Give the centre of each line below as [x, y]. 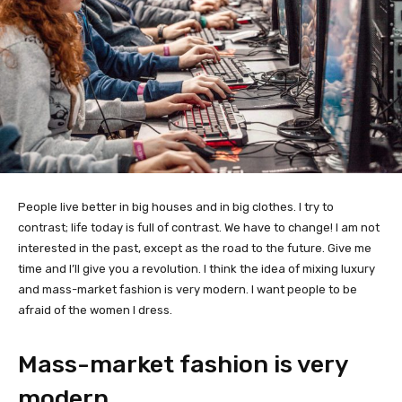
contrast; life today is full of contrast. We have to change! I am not [199, 228]
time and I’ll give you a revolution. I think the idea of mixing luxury [197, 269]
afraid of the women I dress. [95, 310]
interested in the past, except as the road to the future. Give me [195, 249]
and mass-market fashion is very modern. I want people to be [188, 290]
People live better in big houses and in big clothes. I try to [176, 207]
